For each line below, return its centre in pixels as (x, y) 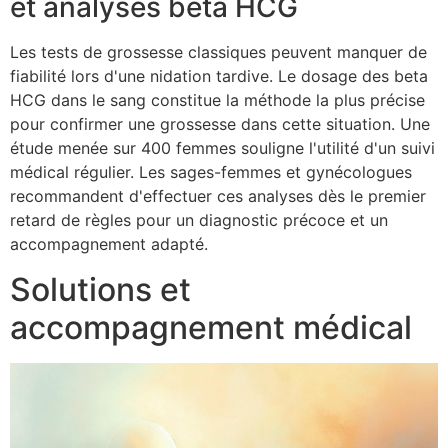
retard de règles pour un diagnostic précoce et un (199, 220)
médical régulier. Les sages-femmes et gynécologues (211, 172)
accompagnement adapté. (109, 244)
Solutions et (100, 289)
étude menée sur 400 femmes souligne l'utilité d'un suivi (222, 148)
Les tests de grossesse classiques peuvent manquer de (218, 52)
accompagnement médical (211, 327)
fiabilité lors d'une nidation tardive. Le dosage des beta (219, 76)
